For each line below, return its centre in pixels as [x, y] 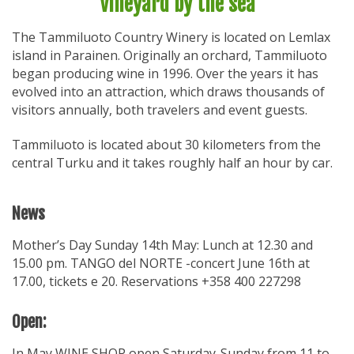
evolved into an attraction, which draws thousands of [168, 92]
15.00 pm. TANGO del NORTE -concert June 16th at [161, 263]
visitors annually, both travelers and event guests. [160, 110]
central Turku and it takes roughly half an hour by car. [172, 162]
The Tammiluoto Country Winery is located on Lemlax [171, 37]
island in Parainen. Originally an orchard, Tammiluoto [169, 55]
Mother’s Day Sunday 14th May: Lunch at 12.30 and [162, 245]
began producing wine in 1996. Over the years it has [165, 73]
